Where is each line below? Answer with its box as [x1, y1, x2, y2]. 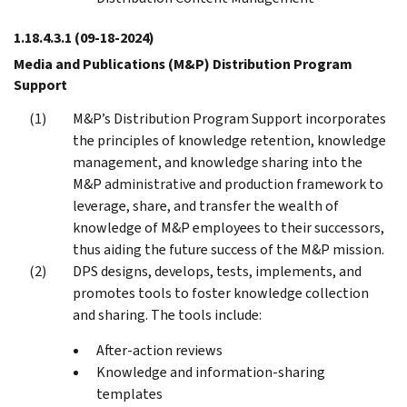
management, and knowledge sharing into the [73, 152, 362, 172]
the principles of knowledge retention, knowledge [73, 130, 386, 150]
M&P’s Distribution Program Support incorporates [73, 108, 386, 128]
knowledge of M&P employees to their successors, [73, 217, 384, 237]
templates [96, 383, 163, 403]
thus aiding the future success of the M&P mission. [73, 239, 384, 259]
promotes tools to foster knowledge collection [73, 283, 369, 303]
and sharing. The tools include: [73, 304, 262, 324]
